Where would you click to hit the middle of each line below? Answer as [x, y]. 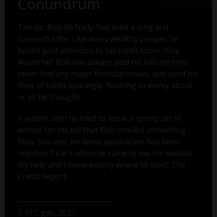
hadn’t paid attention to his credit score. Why [98, 51]
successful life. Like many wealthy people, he [98, 39]
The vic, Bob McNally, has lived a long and [93, 27]
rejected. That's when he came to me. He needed [104, 153]
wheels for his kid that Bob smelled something [101, 130]
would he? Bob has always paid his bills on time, [103, 62]
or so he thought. [49, 97]
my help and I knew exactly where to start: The [101, 165]
